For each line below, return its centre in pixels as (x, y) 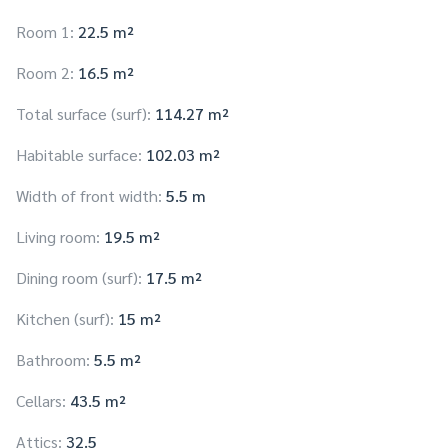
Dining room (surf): (79, 278)
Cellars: (41, 401)
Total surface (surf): (83, 114)
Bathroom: (53, 360)
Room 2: (45, 73)
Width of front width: (89, 196)
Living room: (58, 237)
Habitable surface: (79, 155)
